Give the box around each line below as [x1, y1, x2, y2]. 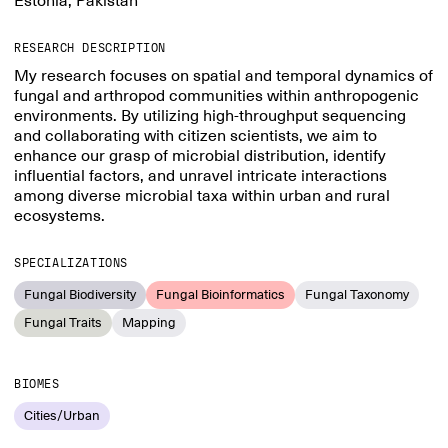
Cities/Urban [24, 407, 100, 424]
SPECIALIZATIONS [14, 256, 128, 270]
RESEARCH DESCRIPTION [14, 41, 166, 55]
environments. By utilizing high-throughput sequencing [14, 106, 406, 126]
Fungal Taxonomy [305, 286, 409, 303]
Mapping [122, 314, 176, 331]
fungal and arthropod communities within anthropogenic [14, 86, 419, 106]
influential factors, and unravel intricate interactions [14, 166, 387, 186]
